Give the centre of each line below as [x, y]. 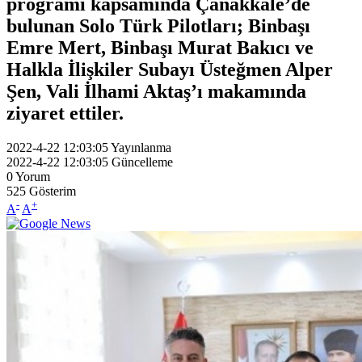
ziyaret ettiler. [65, 113]
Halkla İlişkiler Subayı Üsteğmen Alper [170, 69]
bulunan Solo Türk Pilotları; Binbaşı [158, 25]
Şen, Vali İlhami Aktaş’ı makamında [156, 91]
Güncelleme [142, 162]
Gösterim [53, 191]
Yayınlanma [141, 147]
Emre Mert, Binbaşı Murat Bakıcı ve [160, 47]
